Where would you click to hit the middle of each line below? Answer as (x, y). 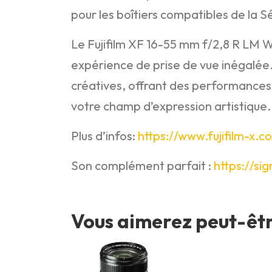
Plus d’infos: (104, 136)
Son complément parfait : (142, 166)
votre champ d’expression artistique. (171, 106)
